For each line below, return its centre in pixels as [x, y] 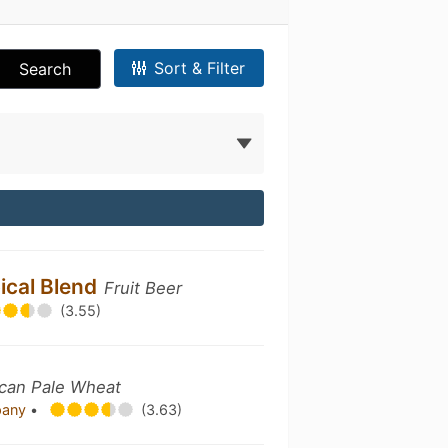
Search [45, 69]
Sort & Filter [200, 68]
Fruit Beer [143, 288]
